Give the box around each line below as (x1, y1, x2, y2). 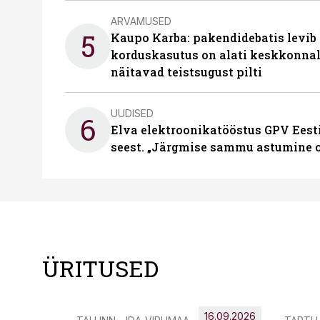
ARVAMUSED (111, 14, 171, 27)
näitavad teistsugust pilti (111, 64, 262, 79)
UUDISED (111, 106, 154, 119)
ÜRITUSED (42, 253, 159, 284)
